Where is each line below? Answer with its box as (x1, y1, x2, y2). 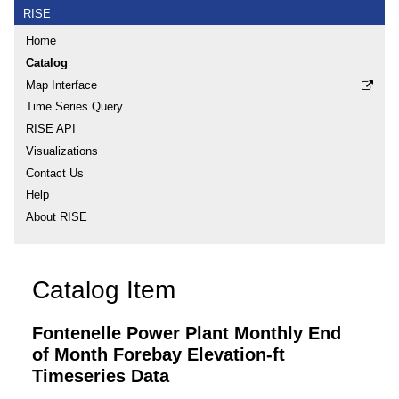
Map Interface (26, 77, 97, 92)
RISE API (26, 122, 76, 136)
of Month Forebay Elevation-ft (32, 344, 285, 364)
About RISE (26, 210, 87, 224)
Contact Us (26, 166, 84, 180)
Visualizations (26, 143, 98, 158)
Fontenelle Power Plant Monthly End (32, 322, 341, 343)
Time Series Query (26, 100, 123, 114)
